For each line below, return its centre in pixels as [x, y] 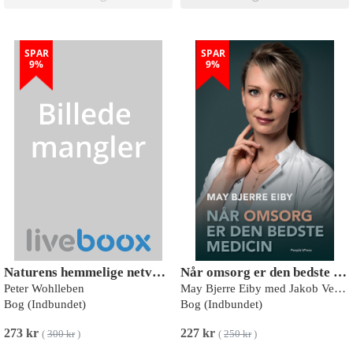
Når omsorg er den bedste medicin [340, 272]
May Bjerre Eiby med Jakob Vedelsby [340, 288]
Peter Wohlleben [44, 288]
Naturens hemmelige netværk [159, 272]
